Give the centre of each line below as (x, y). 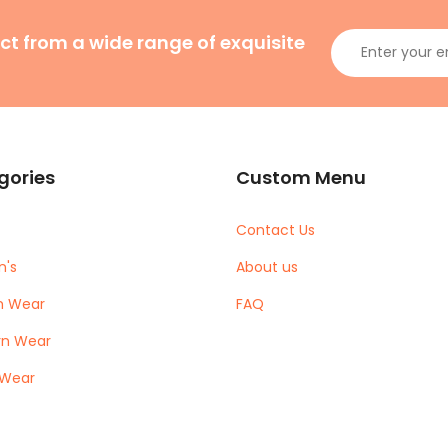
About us (267, 266)
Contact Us (275, 229)
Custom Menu (301, 177)
